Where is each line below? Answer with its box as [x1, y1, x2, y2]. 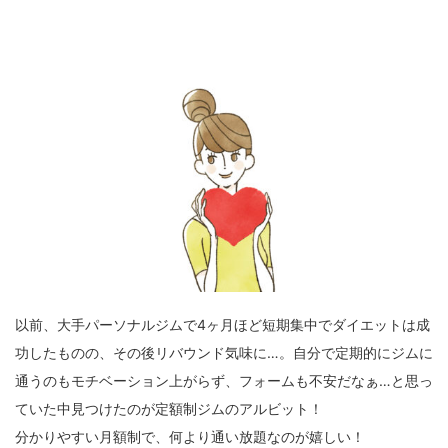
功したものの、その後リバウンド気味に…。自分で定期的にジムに [15, 344, 433, 362]
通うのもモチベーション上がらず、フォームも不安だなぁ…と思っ [15, 372, 433, 390]
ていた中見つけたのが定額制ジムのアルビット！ [15, 400, 323, 418]
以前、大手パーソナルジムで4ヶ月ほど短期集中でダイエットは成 [15, 316, 430, 334]
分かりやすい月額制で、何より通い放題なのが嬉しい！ [15, 428, 365, 446]
